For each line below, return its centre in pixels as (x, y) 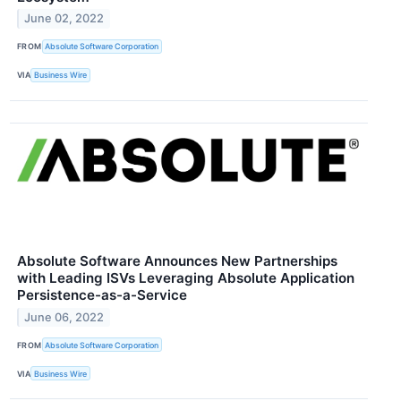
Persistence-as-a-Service (102, 295)
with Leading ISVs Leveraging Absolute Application (186, 278)
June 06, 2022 (64, 317)
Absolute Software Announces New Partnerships (177, 261)
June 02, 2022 (64, 19)
